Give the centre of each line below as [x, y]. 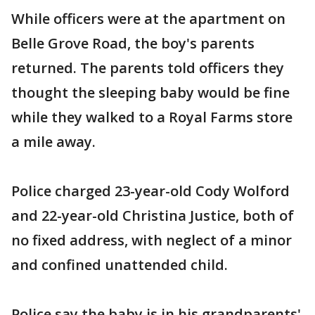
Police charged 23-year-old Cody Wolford [150, 191]
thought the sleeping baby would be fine [150, 92]
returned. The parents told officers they [148, 68]
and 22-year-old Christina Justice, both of [153, 216]
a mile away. [53, 142]
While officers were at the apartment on [148, 19]
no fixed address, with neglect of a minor [152, 240]
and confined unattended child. [120, 265]
